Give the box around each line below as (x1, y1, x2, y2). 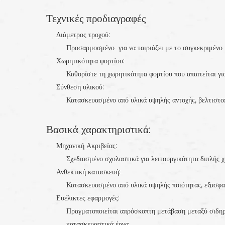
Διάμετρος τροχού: (56, 30, 110, 39)
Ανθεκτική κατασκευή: (56, 167, 121, 176)
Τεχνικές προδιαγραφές (46, 12, 146, 25)
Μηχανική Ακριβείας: (56, 141, 117, 150)
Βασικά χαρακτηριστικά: (46, 123, 151, 136)
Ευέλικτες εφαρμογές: (56, 193, 120, 202)
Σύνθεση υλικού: (56, 82, 104, 91)
